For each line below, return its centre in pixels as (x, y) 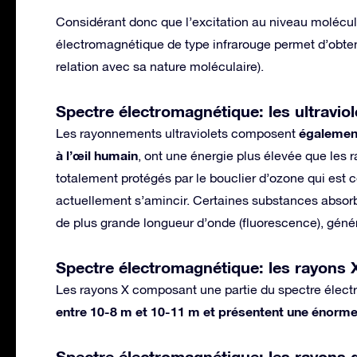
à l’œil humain (97, 155)
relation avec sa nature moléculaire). (160, 66)
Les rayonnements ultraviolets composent (177, 133)
